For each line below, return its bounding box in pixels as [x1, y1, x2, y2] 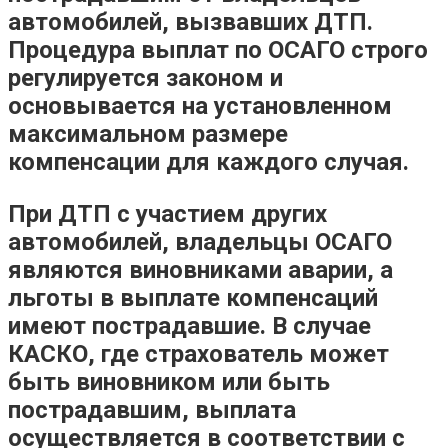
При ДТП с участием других [8, 199, 327, 228]
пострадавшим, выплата [8, 395, 296, 424]
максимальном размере [8, 119, 288, 148]
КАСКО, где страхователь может [8, 339, 389, 368]
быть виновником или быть [8, 367, 330, 396]
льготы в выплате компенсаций [8, 283, 378, 312]
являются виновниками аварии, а [8, 255, 393, 284]
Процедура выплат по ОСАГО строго [8, 35, 428, 64]
